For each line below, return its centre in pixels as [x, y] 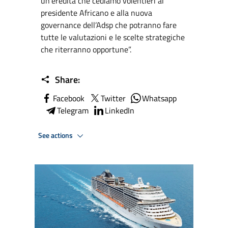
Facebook [69, 98]
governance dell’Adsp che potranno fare [109, 25]
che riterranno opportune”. [86, 49]
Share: [66, 80]
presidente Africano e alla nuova [96, 13]
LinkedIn [120, 110]
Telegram [73, 110]
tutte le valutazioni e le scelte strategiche [113, 37]
